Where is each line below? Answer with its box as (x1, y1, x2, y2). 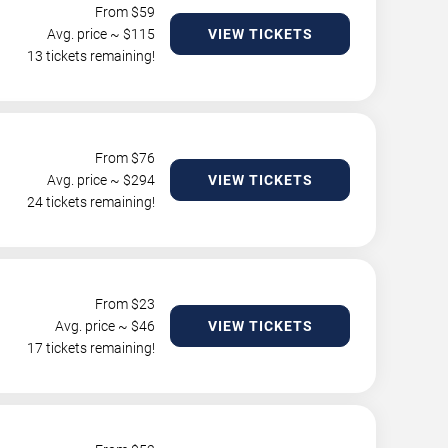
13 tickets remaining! (27, 48, 155, 64)
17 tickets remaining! (27, 340, 155, 356)
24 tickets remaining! (27, 194, 155, 210)
